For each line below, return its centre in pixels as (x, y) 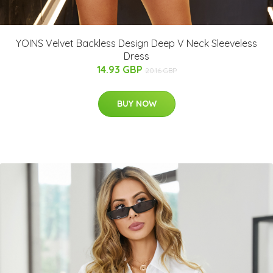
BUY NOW (136, 103)
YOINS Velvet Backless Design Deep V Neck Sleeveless (136, 43)
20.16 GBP (161, 70)
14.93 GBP (121, 69)
